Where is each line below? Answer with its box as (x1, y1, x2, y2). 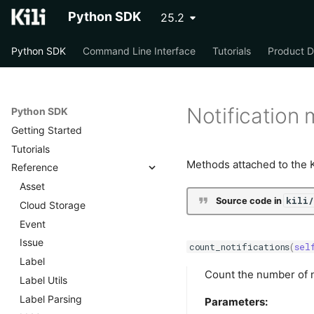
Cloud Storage (20, 198, 86, 211)
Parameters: (205, 294, 268, 308)
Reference (11, 161, 58, 174)
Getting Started (11, 123, 82, 136)
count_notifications (189, 240, 290, 253)
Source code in (215, 196, 284, 206)
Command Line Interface (83, 45, 196, 57)
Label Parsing (20, 292, 82, 305)
